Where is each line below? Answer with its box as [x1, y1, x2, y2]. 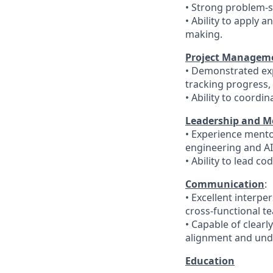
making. [185, 27, 222, 41]
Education [185, 254, 235, 268]
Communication [185, 177, 264, 191]
